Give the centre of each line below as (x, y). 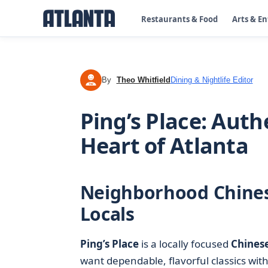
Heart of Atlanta (164, 146)
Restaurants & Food (179, 19)
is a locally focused (185, 244)
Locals (107, 214)
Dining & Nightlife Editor (211, 80)
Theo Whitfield (143, 80)
